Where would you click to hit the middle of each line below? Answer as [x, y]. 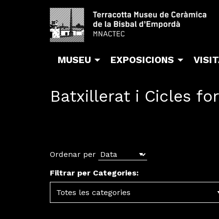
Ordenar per [73, 154]
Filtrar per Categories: [94, 173]
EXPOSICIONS [142, 60]
